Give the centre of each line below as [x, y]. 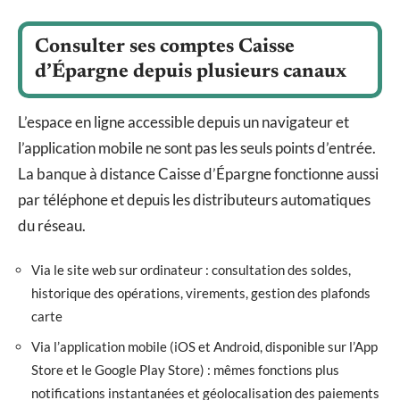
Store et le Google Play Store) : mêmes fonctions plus [185, 369]
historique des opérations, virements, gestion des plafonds [201, 293]
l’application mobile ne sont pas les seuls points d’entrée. [197, 147]
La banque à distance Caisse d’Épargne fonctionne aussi [198, 173]
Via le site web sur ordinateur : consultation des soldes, [191, 270]
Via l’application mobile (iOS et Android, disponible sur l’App [204, 346]
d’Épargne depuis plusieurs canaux [191, 72]
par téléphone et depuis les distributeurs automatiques [194, 199]
